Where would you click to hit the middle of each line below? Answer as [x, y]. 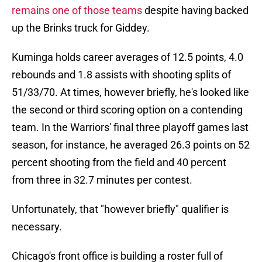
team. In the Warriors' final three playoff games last [130, 127]
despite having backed [195, 11]
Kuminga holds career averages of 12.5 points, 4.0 [127, 57]
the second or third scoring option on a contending [127, 110]
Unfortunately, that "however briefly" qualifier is [120, 209]
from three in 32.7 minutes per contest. [102, 180]
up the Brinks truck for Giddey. [81, 28]
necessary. [37, 227]
